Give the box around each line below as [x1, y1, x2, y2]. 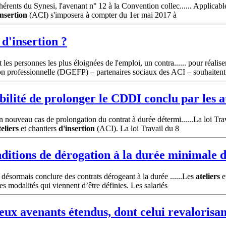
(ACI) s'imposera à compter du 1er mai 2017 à [27, 10, 177, 19]
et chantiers [19, 124, 59, 133]
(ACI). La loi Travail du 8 [95, 124, 179, 133]
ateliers [196, 172, 220, 181]
